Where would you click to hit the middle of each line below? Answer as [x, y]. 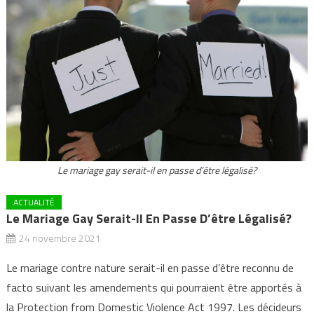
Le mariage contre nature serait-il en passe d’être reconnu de [150, 268]
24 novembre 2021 [60, 238]
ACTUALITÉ [34, 203]
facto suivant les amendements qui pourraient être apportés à [153, 288]
